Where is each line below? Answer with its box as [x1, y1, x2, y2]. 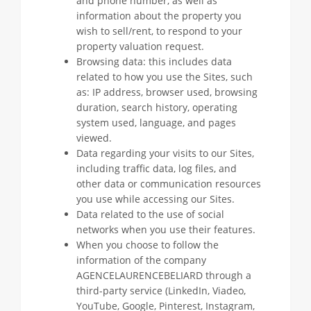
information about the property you [76, 9, 242, 22]
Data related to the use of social [76, 208, 224, 221]
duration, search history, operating [76, 101, 237, 114]
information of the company [76, 253, 206, 267]
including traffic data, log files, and [76, 162, 237, 175]
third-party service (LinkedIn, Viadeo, [76, 284, 246, 297]
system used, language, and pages [76, 116, 236, 129]
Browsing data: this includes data [76, 55, 232, 68]
